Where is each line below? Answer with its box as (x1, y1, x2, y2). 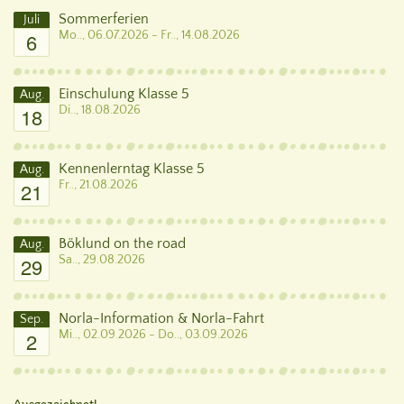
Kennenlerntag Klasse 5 (59, 160, 205, 177)
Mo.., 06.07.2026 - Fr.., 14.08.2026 (59, 27, 240, 42)
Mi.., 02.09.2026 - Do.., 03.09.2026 (59, 326, 248, 342)
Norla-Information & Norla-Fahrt (59, 309, 264, 326)
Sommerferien (59, 10, 149, 27)
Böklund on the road (59, 234, 186, 252)
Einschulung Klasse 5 (59, 85, 189, 102)
